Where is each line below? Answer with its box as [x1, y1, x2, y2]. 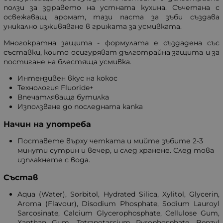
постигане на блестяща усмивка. [3, 57, 131, 67]
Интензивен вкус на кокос [17, 74, 117, 83]
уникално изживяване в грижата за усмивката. [3, 22, 182, 31]
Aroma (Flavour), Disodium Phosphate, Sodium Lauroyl [17, 199, 220, 209]
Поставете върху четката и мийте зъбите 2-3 [17, 136, 203, 146]
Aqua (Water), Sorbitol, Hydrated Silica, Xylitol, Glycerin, [17, 190, 220, 199]
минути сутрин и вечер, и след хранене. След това [17, 146, 214, 155]
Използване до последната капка [17, 102, 143, 111]
